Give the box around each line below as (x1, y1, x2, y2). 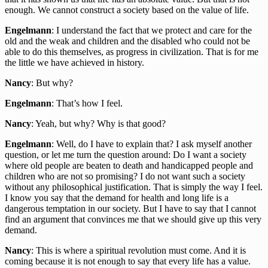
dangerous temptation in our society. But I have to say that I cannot (5, 203, 256, 214)
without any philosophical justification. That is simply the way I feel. (5, 182, 263, 193)
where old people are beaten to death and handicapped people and (5, 160, 253, 171)
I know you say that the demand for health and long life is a (5, 193, 229, 203)
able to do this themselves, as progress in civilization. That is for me (5, 47, 258, 57)
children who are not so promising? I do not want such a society (5, 171, 245, 182)
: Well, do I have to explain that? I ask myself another (51, 139, 252, 150)
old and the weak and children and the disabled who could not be (5, 36, 250, 47)
